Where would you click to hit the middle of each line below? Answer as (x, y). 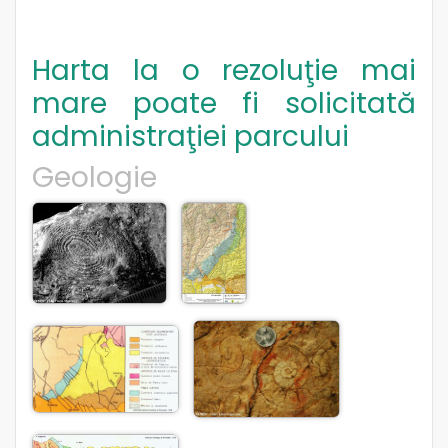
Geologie (94, 177)
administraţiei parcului (190, 136)
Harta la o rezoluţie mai (224, 70)
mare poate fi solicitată (224, 103)
